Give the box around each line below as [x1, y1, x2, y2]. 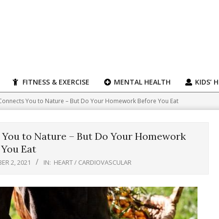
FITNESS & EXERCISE [21, 77, 89, 87]
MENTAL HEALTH [112, 77, 171, 87]
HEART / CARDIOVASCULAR [53, 158, 131, 167]
